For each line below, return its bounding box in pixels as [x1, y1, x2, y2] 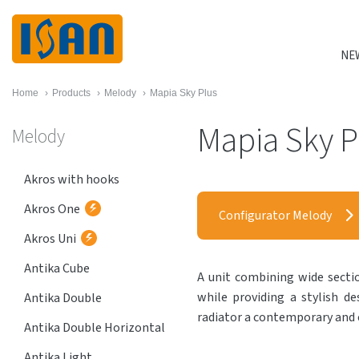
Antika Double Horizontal [24, 319, 165, 337]
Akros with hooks [24, 171, 119, 188]
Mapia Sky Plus [150, 87, 217, 99]
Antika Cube [24, 260, 90, 277]
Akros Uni [24, 230, 76, 248]
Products [52, 87, 91, 99]
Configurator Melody [219, 207, 332, 224]
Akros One [24, 200, 80, 218]
